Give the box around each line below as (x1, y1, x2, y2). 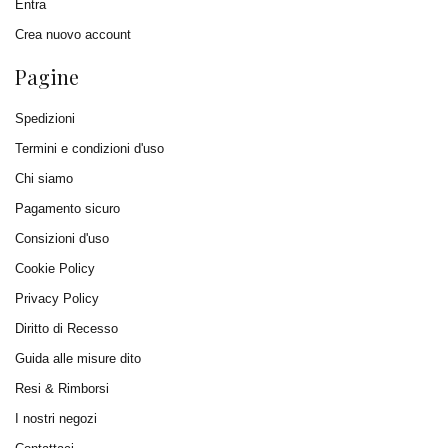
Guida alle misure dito (15, 351, 141, 366)
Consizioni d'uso (15, 231, 109, 246)
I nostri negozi (15, 411, 97, 426)
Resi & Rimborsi (15, 381, 109, 396)
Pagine (15, 63, 79, 90)
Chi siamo (15, 171, 73, 186)
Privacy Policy (15, 291, 99, 306)
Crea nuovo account (15, 27, 131, 42)
